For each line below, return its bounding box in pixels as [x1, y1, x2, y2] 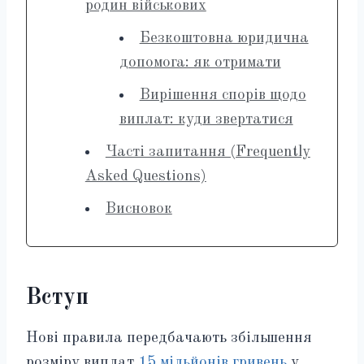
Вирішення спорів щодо [139, 87, 306, 103]
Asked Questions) [84, 168, 206, 184]
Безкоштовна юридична [139, 30, 309, 46]
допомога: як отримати [119, 54, 281, 71]
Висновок [105, 201, 172, 217]
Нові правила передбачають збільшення [26, 330, 312, 346]
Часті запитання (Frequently [105, 144, 310, 160]
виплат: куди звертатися [119, 111, 293, 128]
